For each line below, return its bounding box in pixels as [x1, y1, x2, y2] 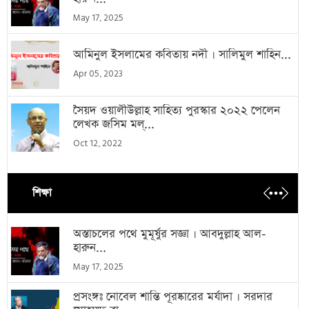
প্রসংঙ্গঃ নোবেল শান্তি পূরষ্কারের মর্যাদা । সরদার [73, 288, 272, 305]
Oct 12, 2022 [73, 138, 122, 149]
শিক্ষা [32, 186, 52, 201]
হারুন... [73, 239, 106, 256]
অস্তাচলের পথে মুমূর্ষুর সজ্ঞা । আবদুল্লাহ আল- [73, 226, 266, 242]
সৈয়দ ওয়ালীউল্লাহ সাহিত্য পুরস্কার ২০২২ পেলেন [73, 102, 280, 119]
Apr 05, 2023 [73, 68, 123, 79]
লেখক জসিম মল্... [73, 116, 154, 132]
